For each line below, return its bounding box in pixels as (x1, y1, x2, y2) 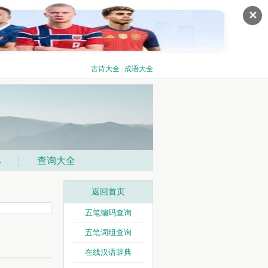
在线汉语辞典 (85, 248, 132, 257)
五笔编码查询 (85, 208, 132, 217)
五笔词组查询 (85, 228, 132, 237)
